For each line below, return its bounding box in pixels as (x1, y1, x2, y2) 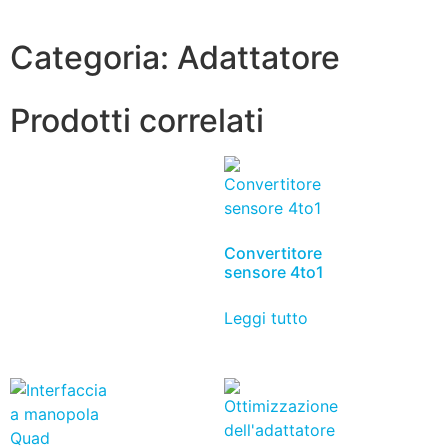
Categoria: (10, 38, 177, 78)
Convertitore (224, 243, 322, 264)
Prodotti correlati (10, 101, 264, 141)
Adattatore (177, 38, 340, 78)
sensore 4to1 (224, 262, 324, 283)
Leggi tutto (224, 308, 308, 329)
